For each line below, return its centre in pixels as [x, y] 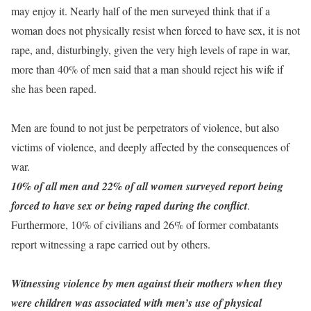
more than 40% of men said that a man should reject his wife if [147, 69]
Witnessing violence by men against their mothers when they [147, 283]
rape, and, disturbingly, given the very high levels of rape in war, [151, 50]
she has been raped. [54, 89]
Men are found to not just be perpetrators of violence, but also [145, 127]
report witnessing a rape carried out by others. [111, 244]
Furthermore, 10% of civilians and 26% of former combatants [145, 225]
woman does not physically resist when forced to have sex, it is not [155, 30]
